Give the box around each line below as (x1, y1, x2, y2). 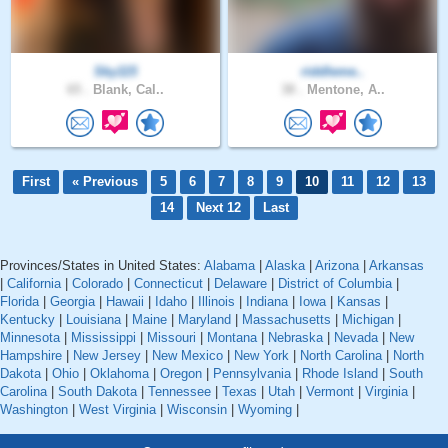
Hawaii (106, 294, 144, 310)
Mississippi (71, 330, 136, 346)
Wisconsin (167, 402, 227, 418)
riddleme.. (301, 63, 365, 79)
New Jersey (73, 348, 141, 364)
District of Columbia (278, 276, 392, 292)
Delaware (214, 276, 267, 292)
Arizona (315, 258, 359, 274)
